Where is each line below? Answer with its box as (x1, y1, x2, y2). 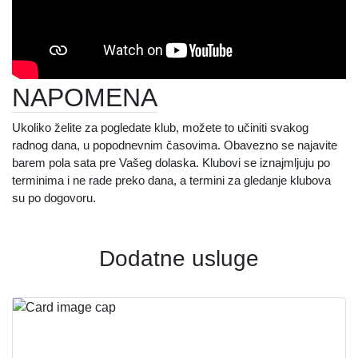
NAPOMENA (12, 83, 157, 113)
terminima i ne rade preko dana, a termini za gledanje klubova (12, 173, 331, 188)
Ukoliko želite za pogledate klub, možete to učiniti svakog (12, 121, 308, 135)
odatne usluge (115, 246, 259, 272)
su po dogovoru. (12, 191, 96, 205)
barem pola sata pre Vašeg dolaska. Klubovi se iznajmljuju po (12, 156, 330, 170)
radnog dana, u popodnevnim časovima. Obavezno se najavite (12, 138, 337, 153)
